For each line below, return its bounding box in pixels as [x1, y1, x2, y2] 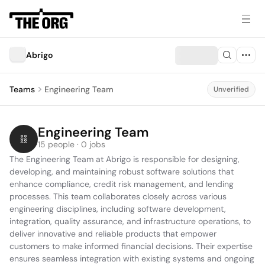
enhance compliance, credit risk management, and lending [9, 179, 234, 189]
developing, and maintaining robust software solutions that [9, 166, 234, 177]
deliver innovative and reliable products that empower [9, 228, 216, 239]
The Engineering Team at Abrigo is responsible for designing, [9, 154, 240, 164]
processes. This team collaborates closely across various [9, 191, 227, 202]
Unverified [213, 85, 249, 94]
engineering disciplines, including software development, [9, 203, 226, 214]
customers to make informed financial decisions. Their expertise [9, 241, 253, 251]
